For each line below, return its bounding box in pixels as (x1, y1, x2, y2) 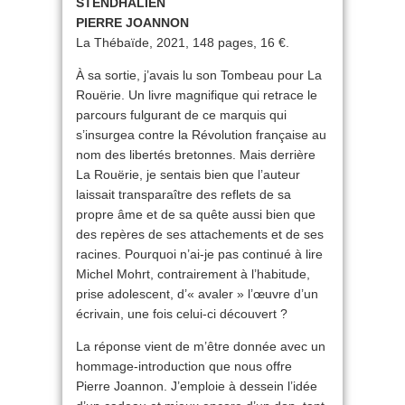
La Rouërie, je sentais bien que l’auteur (76, 167, 300, 182)
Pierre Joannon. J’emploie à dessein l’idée (76, 379, 317, 393)
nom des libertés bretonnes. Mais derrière (76, 147, 316, 162)
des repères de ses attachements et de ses (76, 227, 324, 241)
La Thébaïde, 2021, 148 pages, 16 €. (76, 35, 289, 50)
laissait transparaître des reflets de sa (76, 187, 291, 202)
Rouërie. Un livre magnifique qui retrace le (76, 88, 317, 102)
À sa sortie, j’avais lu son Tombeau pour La (76, 68, 322, 82)
